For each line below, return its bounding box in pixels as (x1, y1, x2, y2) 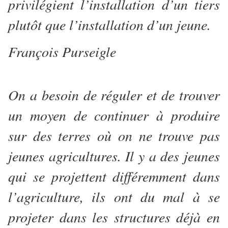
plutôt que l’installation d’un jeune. (8, 15, 215, 35)
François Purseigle (8, 42, 116, 62)
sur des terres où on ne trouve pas (8, 126, 220, 146)
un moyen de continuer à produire (8, 105, 220, 125)
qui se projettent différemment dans (8, 166, 220, 186)
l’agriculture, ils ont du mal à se (8, 187, 220, 207)
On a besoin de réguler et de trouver (8, 85, 220, 105)
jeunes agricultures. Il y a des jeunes (8, 146, 220, 166)
